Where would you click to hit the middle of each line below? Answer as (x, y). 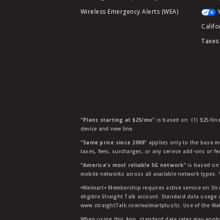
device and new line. (107, 129)
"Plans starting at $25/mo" (118, 120)
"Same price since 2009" (114, 142)
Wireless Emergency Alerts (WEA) (129, 12)
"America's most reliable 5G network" (133, 165)
